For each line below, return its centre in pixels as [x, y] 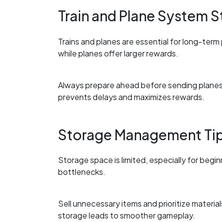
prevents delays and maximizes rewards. [131, 97]
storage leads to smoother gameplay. [127, 216]
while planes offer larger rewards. [118, 53]
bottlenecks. [82, 172]
